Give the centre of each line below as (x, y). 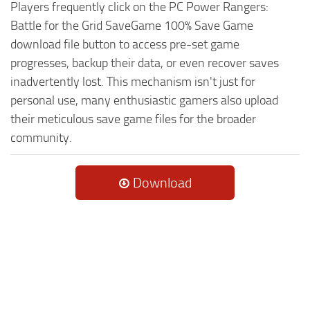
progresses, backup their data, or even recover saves (145, 63)
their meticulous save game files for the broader (133, 119)
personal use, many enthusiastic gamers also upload (144, 101)
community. (41, 138)
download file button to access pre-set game (125, 45)
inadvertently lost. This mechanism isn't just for (133, 82)
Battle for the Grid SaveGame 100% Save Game (132, 26)
